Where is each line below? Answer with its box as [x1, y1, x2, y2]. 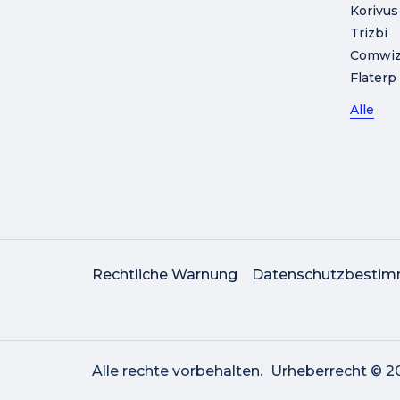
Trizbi [349, 25, 387, 41]
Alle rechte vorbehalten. [92, 362, 262, 379]
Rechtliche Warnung [92, 266, 237, 283]
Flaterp [349, 70, 396, 86]
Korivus [349, 3, 398, 19]
